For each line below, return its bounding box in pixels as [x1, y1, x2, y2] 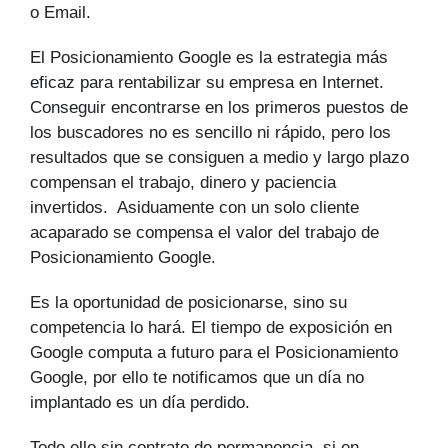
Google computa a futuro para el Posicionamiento [30, 343, 398, 363]
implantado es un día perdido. [30, 393, 250, 413]
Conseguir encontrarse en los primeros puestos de [30, 98, 408, 118]
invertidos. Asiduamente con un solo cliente [30, 198, 359, 218]
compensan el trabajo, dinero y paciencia [30, 173, 336, 193]
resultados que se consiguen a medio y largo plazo [30, 148, 409, 168]
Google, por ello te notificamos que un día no [30, 368, 364, 388]
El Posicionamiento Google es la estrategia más [30, 48, 388, 68]
